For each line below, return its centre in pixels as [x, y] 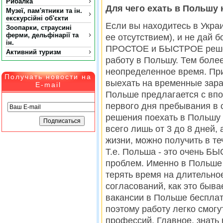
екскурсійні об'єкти [37, 18]
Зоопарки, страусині [39, 28]
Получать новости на [48, 77]
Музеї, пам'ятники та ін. [44, 11]
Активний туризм [34, 52]
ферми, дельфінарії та [42, 35]
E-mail [48, 85]
